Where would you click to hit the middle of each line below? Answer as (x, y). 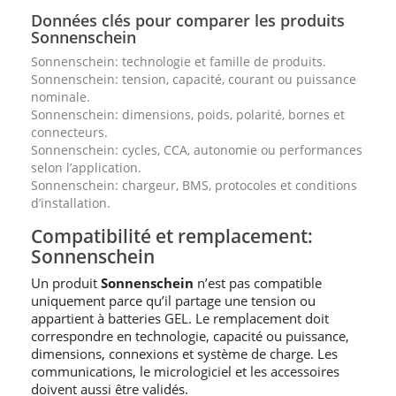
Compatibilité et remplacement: (172, 236)
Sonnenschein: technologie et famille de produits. (179, 61)
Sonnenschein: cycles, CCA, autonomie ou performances (197, 150)
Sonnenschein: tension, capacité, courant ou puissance (194, 79)
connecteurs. (69, 132)
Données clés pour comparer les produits (188, 20)
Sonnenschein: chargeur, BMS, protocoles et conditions (194, 185)
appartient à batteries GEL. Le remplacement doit (180, 318)
